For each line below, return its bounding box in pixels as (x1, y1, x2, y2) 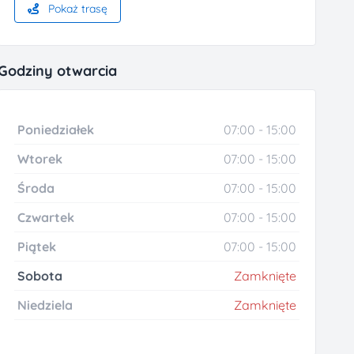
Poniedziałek (17, 122, 95, 138)
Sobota (17, 268, 63, 284)
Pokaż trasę (45, 2, 108, 17)
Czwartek (17, 209, 75, 226)
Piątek (17, 239, 57, 255)
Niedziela (17, 297, 73, 314)
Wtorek (17, 151, 63, 168)
